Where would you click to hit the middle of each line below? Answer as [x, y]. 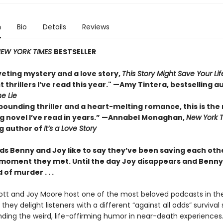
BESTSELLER [75, 52]
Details [54, 27]
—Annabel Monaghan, [144, 117]
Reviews [96, 27]
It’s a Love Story [70, 128]
